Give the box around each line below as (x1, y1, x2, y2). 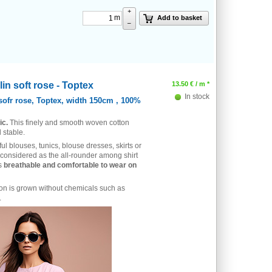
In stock (183, 92, 209, 101)
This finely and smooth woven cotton (8, 118, 129, 127)
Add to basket (157, 14, 202, 22)
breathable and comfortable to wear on (4, 161, 137, 169)
